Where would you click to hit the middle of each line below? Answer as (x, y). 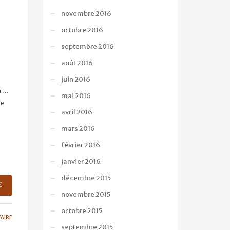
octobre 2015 (81, 211)
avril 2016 (76, 112)
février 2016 (80, 145)
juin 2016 (75, 79)
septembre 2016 (87, 46)
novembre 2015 (85, 194)
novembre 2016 (86, 14)
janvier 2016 (81, 161)
